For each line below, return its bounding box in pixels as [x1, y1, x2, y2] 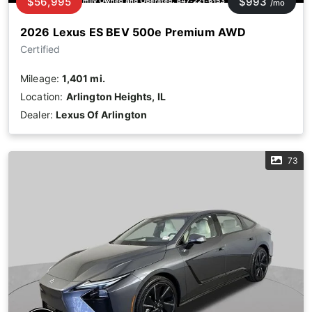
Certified [20, 43, 61, 56]
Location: [20, 91, 66, 103]
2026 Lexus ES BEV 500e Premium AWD [20, 25, 247, 40]
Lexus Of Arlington [56, 109, 148, 121]
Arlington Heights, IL [65, 91, 166, 103]
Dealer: [20, 109, 56, 121]
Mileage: [20, 72, 63, 85]
